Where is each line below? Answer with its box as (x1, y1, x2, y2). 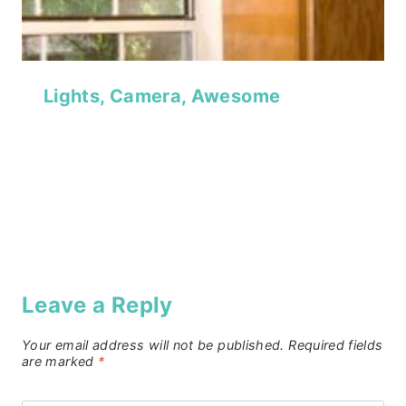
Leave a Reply (22, 292, 173, 319)
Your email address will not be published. (22, 337, 285, 353)
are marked (22, 353, 98, 370)
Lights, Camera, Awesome (43, 85, 281, 108)
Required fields (288, 337, 383, 353)
